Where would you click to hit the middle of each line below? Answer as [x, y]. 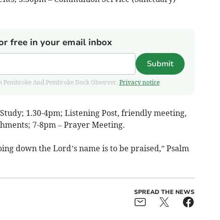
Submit [160, 64]
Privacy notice [139, 82]
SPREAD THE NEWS [164, 192]
